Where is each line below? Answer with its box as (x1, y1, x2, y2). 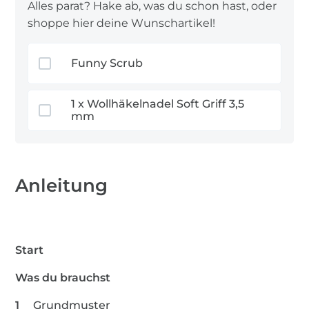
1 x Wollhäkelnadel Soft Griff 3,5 (71, 97, 88, 111)
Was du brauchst (15, 271, 111, 285)
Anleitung (15, 175, 108, 197)
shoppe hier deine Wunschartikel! (28, 17, 216, 30)
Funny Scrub (71, 57, 143, 70)
